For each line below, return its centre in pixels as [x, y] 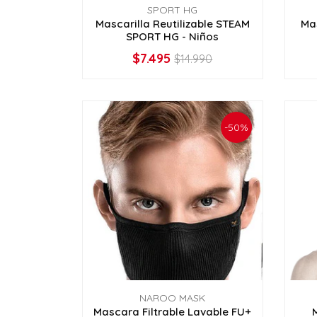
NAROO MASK [173, 298]
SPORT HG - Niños [173, 36]
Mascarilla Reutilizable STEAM [172, 23]
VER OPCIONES [172, 64]
